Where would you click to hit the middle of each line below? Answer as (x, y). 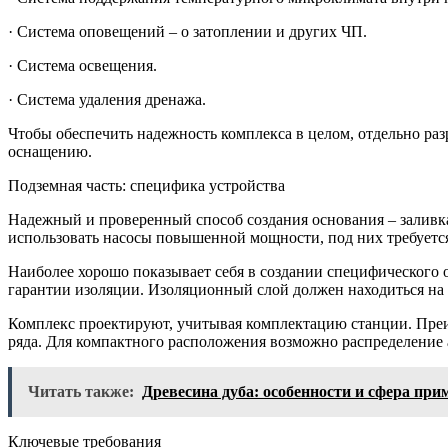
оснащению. (50, 152)
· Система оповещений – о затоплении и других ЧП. (187, 32)
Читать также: (81, 392)
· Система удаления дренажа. (107, 100)
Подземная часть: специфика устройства (146, 186)
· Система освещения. (82, 66)
